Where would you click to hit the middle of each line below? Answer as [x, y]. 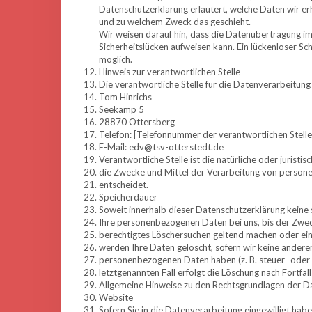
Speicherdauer [128, 197]
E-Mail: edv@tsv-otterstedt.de [161, 147]
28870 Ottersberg [137, 122]
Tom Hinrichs [125, 97]
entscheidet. [124, 185]
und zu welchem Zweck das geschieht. [175, 22]
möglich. [116, 59]
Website [116, 297]
